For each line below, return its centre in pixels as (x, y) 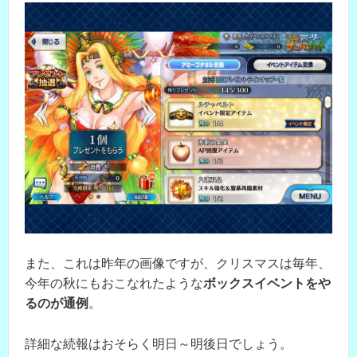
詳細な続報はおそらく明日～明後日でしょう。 (159, 343)
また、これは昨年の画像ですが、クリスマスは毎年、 (178, 264)
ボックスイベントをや (267, 284)
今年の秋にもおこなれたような (114, 284)
